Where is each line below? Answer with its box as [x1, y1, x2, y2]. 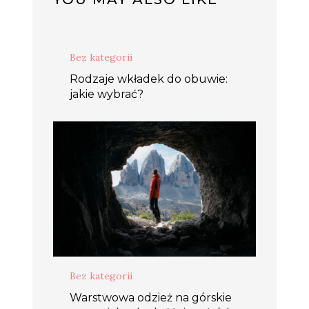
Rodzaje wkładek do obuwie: [70, 72, 228, 86]
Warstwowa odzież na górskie [70, 291, 232, 305]
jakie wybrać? [70, 88, 143, 101]
